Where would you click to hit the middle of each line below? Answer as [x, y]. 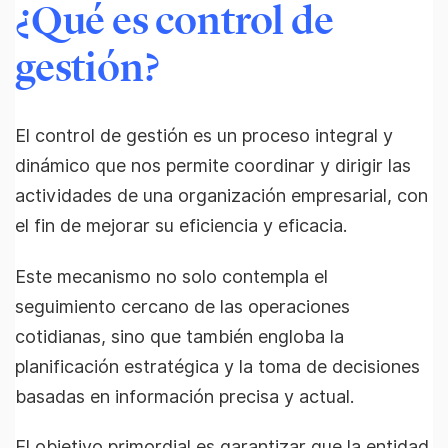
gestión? [87, 67]
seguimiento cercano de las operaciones [182, 306]
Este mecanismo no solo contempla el [171, 276]
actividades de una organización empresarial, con [221, 195]
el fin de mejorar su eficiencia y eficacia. [181, 225]
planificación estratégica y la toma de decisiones [217, 366]
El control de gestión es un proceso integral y [204, 135]
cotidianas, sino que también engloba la [179, 336]
